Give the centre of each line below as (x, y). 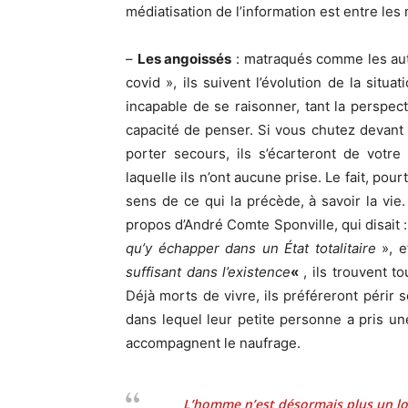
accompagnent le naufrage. (213, 343)
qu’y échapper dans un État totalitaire (254, 249)
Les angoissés (184, 59)
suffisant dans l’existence (209, 272)
